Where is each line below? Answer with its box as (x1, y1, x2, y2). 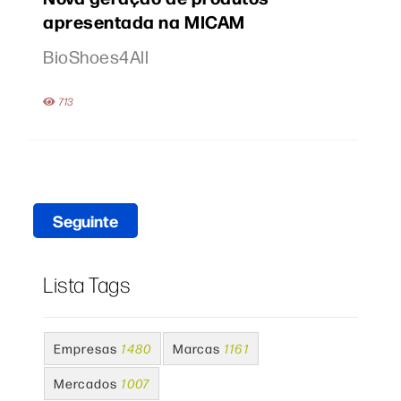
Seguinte (52, 209, 118, 232)
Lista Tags (43, 271, 131, 297)
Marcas (172, 340, 220, 356)
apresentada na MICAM (43, 9, 245, 34)
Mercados (54, 375, 118, 391)
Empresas (54, 340, 118, 356)
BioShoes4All (43, 45, 149, 68)
